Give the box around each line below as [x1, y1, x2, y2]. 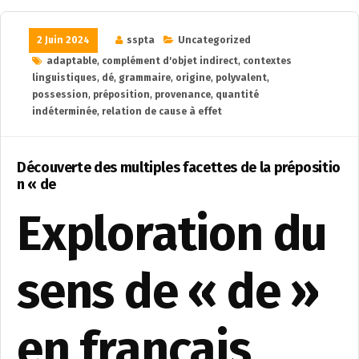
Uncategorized [178, 34, 251, 46]
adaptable [46, 55, 97, 67]
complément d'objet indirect [102, 55, 238, 67]
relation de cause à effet [102, 106, 222, 117]
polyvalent [216, 72, 267, 83]
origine [175, 72, 211, 83]
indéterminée [32, 106, 97, 117]
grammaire [119, 72, 171, 83]
